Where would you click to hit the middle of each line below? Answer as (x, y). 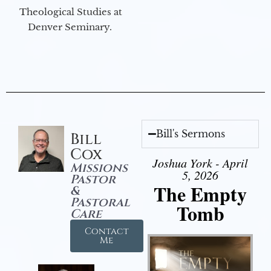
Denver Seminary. (71, 27)
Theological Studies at (71, 12)
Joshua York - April (200, 163)
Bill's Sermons (191, 134)
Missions (99, 168)
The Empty (200, 194)
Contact (106, 232)
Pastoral (100, 203)
